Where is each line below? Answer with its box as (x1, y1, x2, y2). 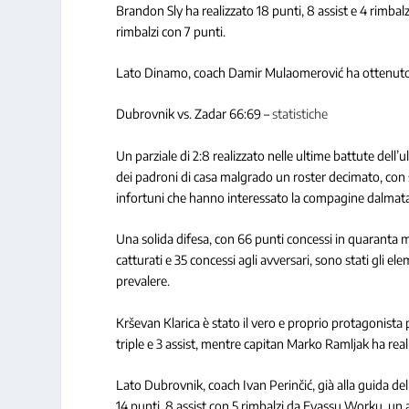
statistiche (272, 106, 329, 122)
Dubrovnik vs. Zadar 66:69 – (116, 106, 273, 122)
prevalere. (116, 273, 171, 289)
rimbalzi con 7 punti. (116, 23, 226, 39)
